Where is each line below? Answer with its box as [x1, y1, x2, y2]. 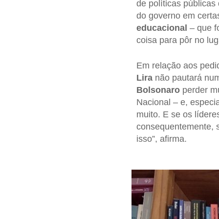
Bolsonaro [136, 85, 180, 95]
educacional [136, 23, 187, 33]
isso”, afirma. [136, 133, 187, 144]
